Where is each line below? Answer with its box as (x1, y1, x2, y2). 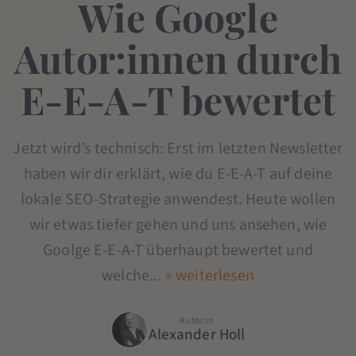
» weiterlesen (164, 264, 254, 287)
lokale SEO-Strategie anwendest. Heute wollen (20, 188, 336, 211)
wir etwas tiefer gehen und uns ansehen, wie (29, 213, 327, 236)
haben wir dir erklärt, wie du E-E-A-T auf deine (23, 162, 333, 185)
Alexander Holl (149, 323, 246, 346)
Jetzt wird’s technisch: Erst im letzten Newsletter (13, 137, 343, 160)
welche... (102, 264, 165, 287)
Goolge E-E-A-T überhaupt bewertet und (43, 238, 313, 261)
